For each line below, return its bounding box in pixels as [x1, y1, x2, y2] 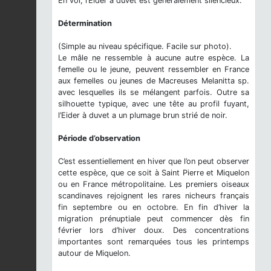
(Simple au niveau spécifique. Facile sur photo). [58, 41, 232, 51]
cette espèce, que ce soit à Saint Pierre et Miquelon [58, 168, 249, 177]
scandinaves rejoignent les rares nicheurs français [58, 191, 249, 200]
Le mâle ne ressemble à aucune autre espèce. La [58, 53, 249, 62]
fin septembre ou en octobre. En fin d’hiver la [58, 202, 249, 212]
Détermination [58, 18, 112, 28]
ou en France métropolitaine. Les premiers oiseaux [58, 179, 249, 189]
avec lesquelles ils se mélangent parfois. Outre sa [58, 87, 249, 97]
